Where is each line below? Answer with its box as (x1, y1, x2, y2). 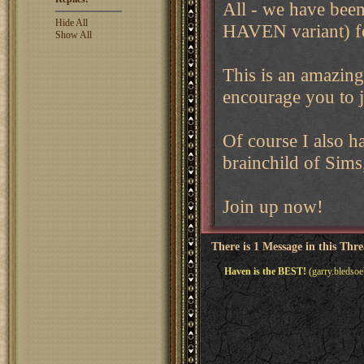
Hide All (54, 17, 88, 28)
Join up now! (223, 196, 323, 217)
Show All (54, 29, 92, 41)
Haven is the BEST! (224, 266, 306, 277)
